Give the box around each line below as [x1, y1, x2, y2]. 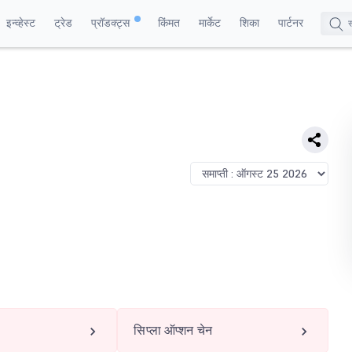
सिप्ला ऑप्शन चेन [134, 322, 213, 338]
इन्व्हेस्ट [5, 15, 35, 30]
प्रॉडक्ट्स [90, 15, 133, 30]
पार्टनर [277, 15, 303, 30]
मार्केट [198, 15, 221, 30]
